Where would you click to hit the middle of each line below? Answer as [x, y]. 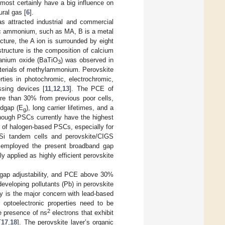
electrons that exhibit [82, 212]
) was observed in [87, 60]
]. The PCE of [92, 88]
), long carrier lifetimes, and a [70, 107]
